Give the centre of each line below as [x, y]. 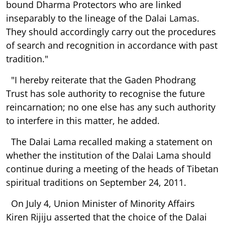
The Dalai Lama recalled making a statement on [109, 141]
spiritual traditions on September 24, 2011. [96, 182]
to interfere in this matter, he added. [83, 120]
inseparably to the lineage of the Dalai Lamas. [103, 18]
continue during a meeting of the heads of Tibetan [112, 168]
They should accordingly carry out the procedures [111, 31]
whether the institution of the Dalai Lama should [108, 155]
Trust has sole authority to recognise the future [105, 93]
